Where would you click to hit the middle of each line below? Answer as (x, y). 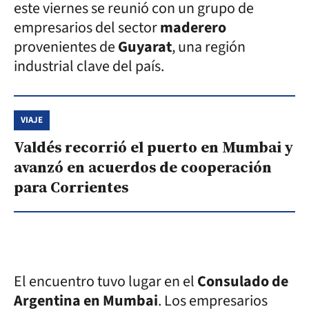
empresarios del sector (87, 27)
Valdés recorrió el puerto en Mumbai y (153, 147)
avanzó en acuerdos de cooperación (143, 167)
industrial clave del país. (89, 66)
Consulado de (243, 281)
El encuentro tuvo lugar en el (106, 281)
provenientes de (66, 47)
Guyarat (145, 47)
